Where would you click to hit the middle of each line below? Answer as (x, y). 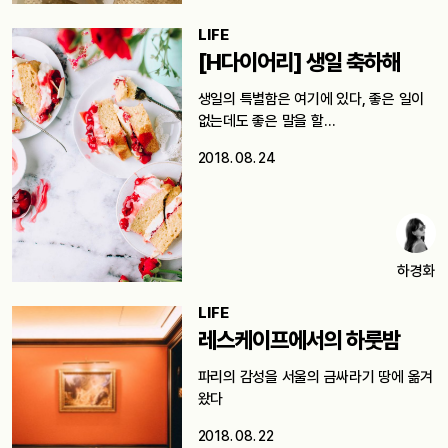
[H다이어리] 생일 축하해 (298, 62)
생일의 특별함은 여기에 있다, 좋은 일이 (311, 99)
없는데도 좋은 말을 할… (266, 121)
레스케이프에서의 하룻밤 (298, 340)
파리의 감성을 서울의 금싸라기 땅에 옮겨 (315, 377)
